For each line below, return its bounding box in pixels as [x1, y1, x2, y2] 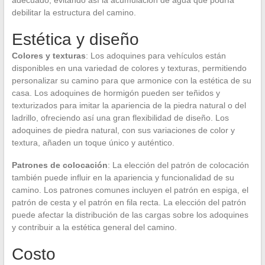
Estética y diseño [11, 30, 139, 49]
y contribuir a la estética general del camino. [11, 222, 177, 232]
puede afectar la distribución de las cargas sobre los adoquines [11, 209, 248, 219]
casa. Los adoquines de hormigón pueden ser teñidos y [11, 88, 220, 98]
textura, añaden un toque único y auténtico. [11, 137, 174, 147]
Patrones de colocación [11, 160, 108, 170]
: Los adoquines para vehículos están [85, 50, 226, 60]
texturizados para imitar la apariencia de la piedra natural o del [11, 100, 246, 110]
